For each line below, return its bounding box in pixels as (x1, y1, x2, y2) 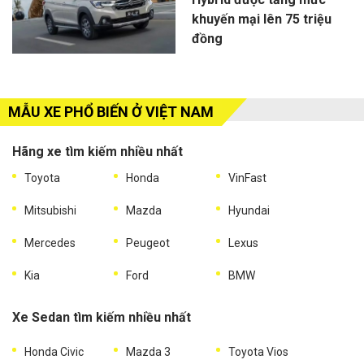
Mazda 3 (126, 345, 171, 359)
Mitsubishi (24, 204, 76, 218)
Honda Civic (24, 345, 84, 359)
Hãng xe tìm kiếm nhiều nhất (12, 144, 183, 160)
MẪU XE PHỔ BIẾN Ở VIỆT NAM (8, 103, 214, 121)
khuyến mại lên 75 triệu (191, 11, 331, 28)
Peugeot (126, 236, 171, 250)
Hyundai (227, 204, 270, 218)
